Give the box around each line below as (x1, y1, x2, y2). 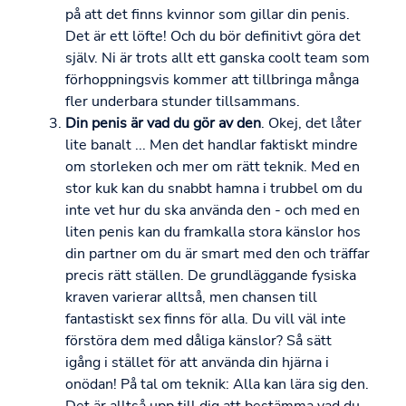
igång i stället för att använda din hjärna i (65, 353, 329, 373)
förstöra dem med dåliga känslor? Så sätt (65, 331, 332, 352)
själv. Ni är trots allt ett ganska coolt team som (65, 48, 370, 69)
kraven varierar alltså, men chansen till (65, 287, 317, 308)
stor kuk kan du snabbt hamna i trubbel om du (65, 179, 362, 199)
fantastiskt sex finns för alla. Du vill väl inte (65, 309, 346, 330)
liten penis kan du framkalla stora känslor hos (65, 222, 361, 243)
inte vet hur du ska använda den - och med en (65, 200, 360, 221)
